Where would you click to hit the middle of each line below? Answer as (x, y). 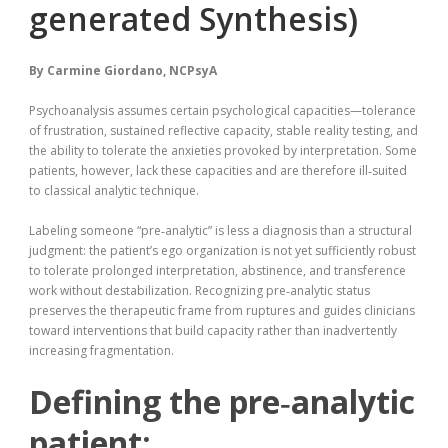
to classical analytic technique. (114, 191)
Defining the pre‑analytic (222, 402)
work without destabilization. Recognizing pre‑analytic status (199, 291)
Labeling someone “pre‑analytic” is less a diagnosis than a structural (220, 231)
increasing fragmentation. (101, 351)
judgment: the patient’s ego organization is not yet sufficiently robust (222, 251)
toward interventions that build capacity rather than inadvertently (213, 331)
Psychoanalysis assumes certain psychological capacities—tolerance (222, 111)
